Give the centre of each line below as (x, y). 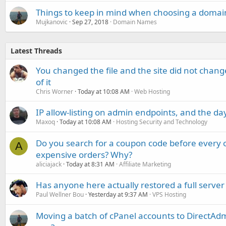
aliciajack (49, 164)
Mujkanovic (52, 22)
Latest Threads (36, 50)
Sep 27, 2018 (90, 22)
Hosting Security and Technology (162, 122)
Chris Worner (54, 91)
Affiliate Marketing (145, 164)
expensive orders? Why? (84, 154)
